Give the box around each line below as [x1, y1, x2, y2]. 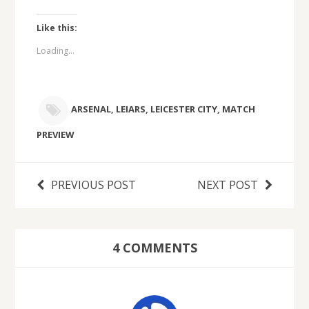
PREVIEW [36, 128, 74, 141]
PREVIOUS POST [50, 177, 136, 193]
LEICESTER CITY [150, 103, 217, 116]
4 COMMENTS [112, 239, 197, 256]
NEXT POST [197, 177, 259, 193]
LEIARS [115, 103, 146, 116]
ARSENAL [70, 103, 111, 116]
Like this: [36, 22, 77, 34]
